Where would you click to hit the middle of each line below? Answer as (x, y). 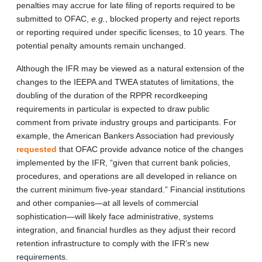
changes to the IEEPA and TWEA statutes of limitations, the (125, 82)
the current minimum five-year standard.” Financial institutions (131, 189)
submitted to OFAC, (54, 18)
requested (37, 149)
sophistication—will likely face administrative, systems (115, 216)
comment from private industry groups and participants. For (126, 122)
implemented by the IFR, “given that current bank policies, (123, 162)
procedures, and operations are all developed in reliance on (127, 176)
